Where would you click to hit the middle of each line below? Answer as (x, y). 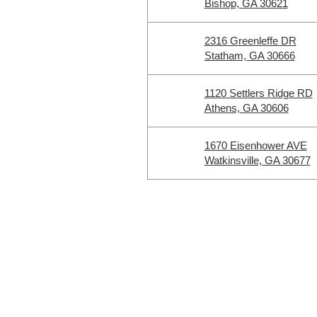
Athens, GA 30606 (246, 108)
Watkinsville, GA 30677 (257, 160)
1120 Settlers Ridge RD (258, 93)
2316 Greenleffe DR (250, 41)
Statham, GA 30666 (249, 56)
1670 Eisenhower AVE (255, 145)
